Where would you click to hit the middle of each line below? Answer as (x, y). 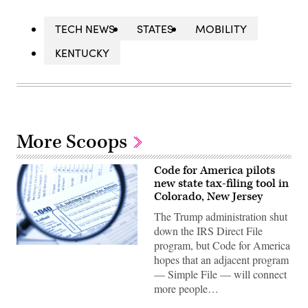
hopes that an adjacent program (221, 260)
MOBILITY (221, 29)
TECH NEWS (85, 29)
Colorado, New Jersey (208, 197)
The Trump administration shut (221, 217)
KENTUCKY (82, 53)
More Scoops (74, 142)
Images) (33, 259)
